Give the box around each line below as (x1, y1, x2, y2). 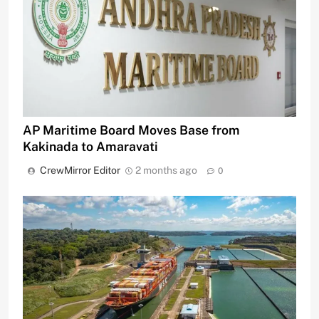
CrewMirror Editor (40, 164, 120, 176)
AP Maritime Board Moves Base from (23, 122, 240, 137)
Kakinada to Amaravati (23, 138, 158, 154)
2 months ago (135, 164, 197, 176)
